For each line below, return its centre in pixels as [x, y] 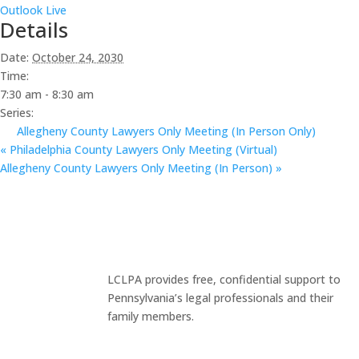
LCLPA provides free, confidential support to [224, 279]
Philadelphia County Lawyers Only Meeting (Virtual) [142, 150]
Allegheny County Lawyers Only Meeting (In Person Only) [166, 131]
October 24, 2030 [78, 58]
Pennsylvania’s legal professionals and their [221, 297]
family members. [151, 316]
